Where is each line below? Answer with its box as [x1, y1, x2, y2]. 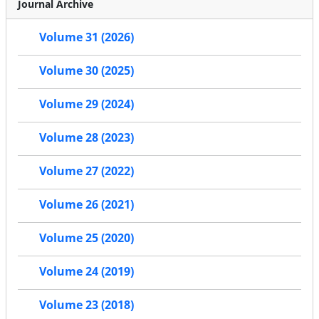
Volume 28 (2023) [39, 130, 134, 146]
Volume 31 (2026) [39, 29, 134, 46]
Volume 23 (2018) [39, 297, 134, 313]
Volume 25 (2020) [39, 230, 134, 246]
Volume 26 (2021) [39, 197, 134, 213]
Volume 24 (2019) [39, 263, 134, 280]
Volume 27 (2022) [39, 163, 134, 179]
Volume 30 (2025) [39, 63, 134, 79]
